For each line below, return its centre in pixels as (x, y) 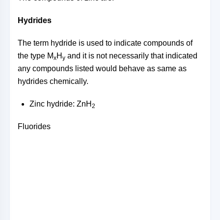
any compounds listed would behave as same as (102, 69)
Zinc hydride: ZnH (61, 104)
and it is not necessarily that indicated (131, 56)
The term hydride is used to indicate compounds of (105, 43)
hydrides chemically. (53, 81)
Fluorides (34, 126)
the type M (36, 56)
